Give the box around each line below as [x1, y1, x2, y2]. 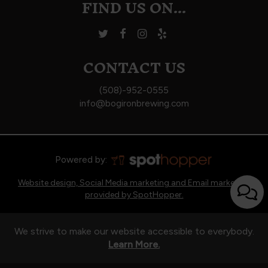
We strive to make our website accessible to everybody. [14, 226, 254, 237]
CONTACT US [83, 51, 185, 85]
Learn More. [108, 239, 160, 251]
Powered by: [54, 154, 109, 166]
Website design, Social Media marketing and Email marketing [18, 178, 250, 188]
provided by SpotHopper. [84, 190, 184, 200]
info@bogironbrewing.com [79, 98, 189, 109]
